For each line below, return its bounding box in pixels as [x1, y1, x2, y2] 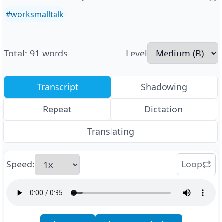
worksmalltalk [11, 9, 64, 20]
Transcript [36, 81, 79, 93]
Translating [87, 125, 134, 137]
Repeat [42, 103, 72, 115]
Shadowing [141, 81, 187, 93]
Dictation [144, 103, 183, 115]
